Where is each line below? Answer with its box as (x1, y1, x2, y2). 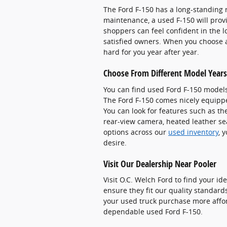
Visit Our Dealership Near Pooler (103, 157, 216, 170)
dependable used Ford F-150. (103, 207, 203, 216)
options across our (103, 127, 168, 137)
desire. (103, 137, 127, 147)
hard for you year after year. (103, 47, 199, 57)
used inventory (168, 127, 218, 137)
